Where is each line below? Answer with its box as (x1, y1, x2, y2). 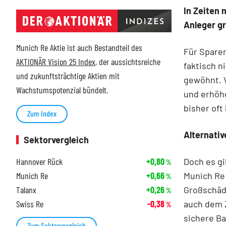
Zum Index (27, 108, 56, 119)
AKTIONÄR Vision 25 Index (16, 56, 95, 68)
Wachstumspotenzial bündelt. (16, 84, 108, 96)
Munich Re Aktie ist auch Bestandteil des (16, 42, 142, 53)
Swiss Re (16, 198, 43, 210)
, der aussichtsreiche (95, 56, 160, 68)
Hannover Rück (16, 156, 63, 167)
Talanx (16, 184, 36, 196)
